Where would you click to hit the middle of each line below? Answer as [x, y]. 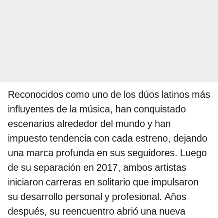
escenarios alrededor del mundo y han [89, 123]
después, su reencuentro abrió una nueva [97, 211]
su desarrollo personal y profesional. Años [97, 196]
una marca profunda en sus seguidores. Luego [107, 153]
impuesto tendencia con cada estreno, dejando [108, 138]
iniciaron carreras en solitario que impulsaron [103, 182]
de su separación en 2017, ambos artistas [97, 167]
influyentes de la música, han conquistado [97, 109]
